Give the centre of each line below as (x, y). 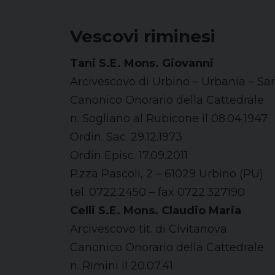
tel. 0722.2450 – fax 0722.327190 (157, 192)
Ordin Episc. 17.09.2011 (129, 155)
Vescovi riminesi (145, 36)
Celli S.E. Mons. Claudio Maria (156, 211)
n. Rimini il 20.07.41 (122, 266)
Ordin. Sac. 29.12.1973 (126, 137)
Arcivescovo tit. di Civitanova (149, 229)
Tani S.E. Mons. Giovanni (142, 63)
